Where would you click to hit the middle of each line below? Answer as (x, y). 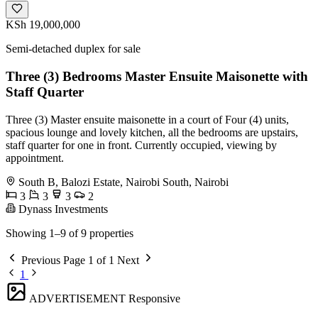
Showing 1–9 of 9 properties (70, 233)
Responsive (154, 298)
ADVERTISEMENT (77, 298)
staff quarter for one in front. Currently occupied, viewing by (141, 145)
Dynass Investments (62, 209)
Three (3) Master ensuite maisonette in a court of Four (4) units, (147, 119)
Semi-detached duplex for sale (73, 49)
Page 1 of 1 (89, 260)
